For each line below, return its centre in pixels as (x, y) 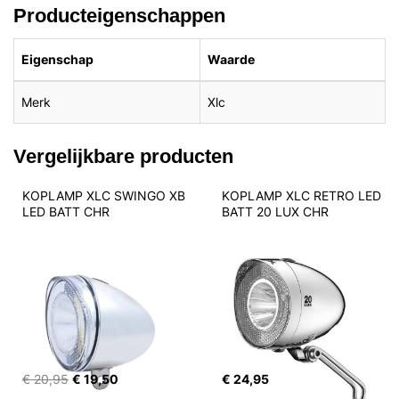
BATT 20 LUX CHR (275, 211)
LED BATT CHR (66, 211)
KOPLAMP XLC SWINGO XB (106, 195)
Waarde (231, 59)
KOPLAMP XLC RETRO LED (303, 195)
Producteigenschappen (119, 15)
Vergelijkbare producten (123, 155)
